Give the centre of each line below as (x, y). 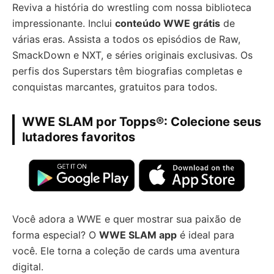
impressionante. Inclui (64, 24)
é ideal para (206, 235)
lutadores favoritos (79, 137)
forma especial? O (56, 235)
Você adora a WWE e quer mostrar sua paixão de (127, 219)
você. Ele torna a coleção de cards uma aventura (126, 250)
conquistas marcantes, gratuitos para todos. (115, 87)
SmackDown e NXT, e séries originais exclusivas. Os (132, 55)
